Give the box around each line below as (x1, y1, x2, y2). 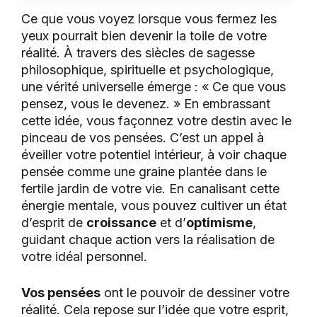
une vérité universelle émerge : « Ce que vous (21, 79, 286, 94)
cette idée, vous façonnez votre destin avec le (21, 113, 292, 128)
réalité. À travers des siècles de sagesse (21, 45, 255, 60)
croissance (86, 214, 156, 230)
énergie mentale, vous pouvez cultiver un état (21, 197, 287, 213)
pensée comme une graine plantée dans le (21, 163, 267, 179)
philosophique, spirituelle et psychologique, (21, 62, 274, 77)
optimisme (186, 214, 253, 230)
